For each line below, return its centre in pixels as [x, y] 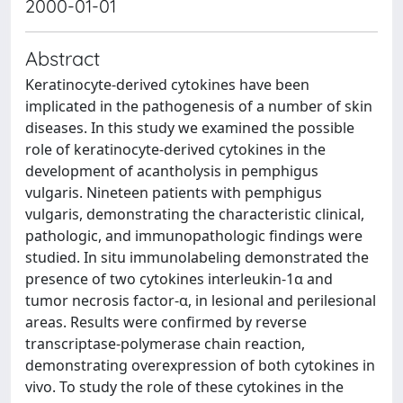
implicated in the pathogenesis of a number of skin [199, 106]
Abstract [63, 58]
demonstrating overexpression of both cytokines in [200, 365]
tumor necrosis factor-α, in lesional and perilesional [201, 300]
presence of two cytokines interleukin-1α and [179, 279]
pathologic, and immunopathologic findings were [194, 236]
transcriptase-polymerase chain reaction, [165, 344]
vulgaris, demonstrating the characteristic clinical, [195, 214]
